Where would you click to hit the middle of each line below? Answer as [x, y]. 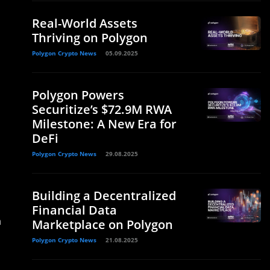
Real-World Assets [85, 23]
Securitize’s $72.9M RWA [102, 109]
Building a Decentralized [104, 195]
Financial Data [74, 210]
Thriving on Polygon [90, 37]
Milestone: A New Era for [104, 124]
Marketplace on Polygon [102, 224]
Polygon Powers [78, 95]
